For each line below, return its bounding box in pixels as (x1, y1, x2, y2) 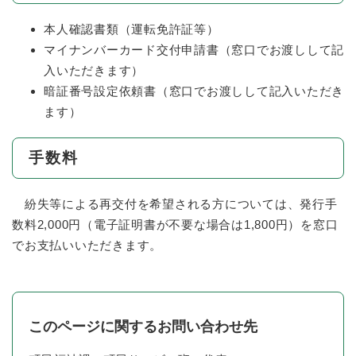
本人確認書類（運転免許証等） (44, 22, 219, 37)
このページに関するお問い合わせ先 (29, 319, 257, 335)
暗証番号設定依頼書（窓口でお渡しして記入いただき (44, 84, 344, 99)
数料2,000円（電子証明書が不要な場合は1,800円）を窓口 (12, 218, 339, 232)
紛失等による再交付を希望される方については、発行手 (12, 197, 338, 211)
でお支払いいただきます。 (12, 238, 162, 253)
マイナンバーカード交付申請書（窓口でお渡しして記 (44, 43, 344, 57)
